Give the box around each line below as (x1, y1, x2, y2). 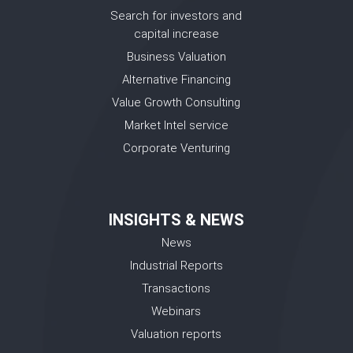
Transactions (142, 281, 211, 295)
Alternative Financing (121, 72, 231, 87)
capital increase (133, 27, 219, 41)
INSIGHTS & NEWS (108, 210, 244, 229)
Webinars (151, 304, 202, 318)
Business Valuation (126, 50, 226, 64)
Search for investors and (110, 9, 243, 23)
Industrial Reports (129, 258, 223, 273)
